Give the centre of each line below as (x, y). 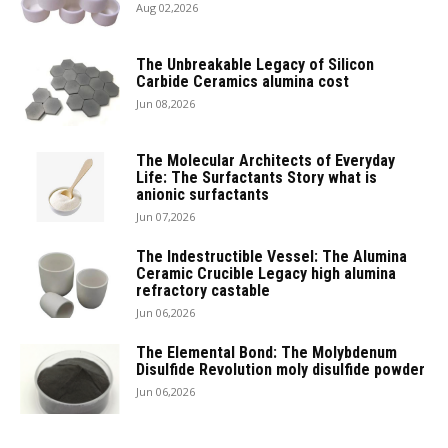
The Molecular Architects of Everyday (265, 161)
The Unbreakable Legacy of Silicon (255, 65)
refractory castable (203, 291)
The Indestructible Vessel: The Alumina (271, 257)
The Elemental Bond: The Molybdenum (266, 353)
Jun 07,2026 (165, 217)
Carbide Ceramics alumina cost (242, 82)
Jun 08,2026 (165, 104)
